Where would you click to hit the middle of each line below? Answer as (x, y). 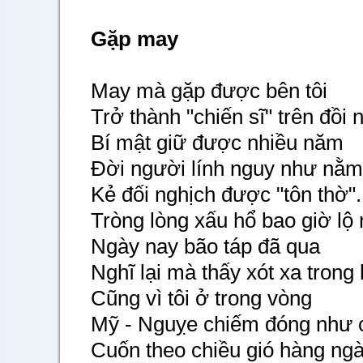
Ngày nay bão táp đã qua (205, 246)
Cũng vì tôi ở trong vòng (201, 298)
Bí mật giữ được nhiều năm (217, 143)
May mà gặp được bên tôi (209, 91)
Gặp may (135, 39)
